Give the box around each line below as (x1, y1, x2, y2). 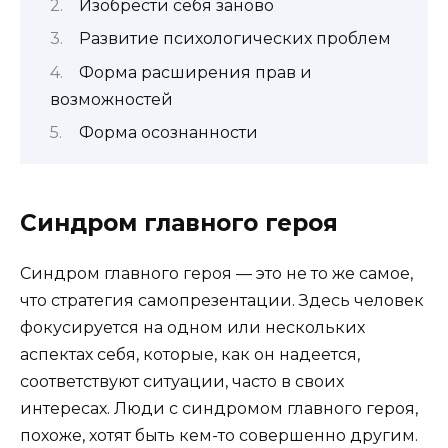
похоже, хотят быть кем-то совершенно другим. (20, 426, 418, 446)
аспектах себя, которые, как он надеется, (20, 345, 360, 365)
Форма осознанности (79, 123, 258, 143)
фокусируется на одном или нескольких (20, 318, 365, 338)
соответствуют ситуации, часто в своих (20, 372, 344, 392)
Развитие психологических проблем (79, 29, 391, 49)
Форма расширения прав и (79, 62, 312, 82)
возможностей (50, 89, 173, 109)
